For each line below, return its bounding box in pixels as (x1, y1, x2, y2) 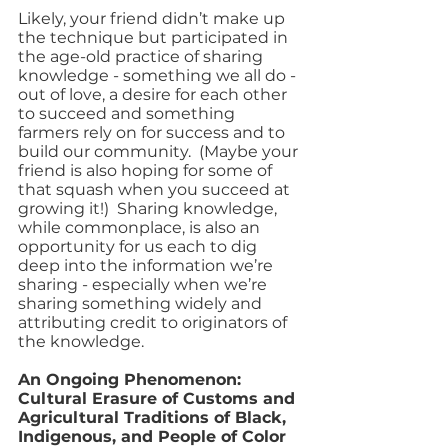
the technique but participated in (18, 28, 292, 47)
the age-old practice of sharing (18, 47, 267, 66)
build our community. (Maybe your (18, 142, 302, 161)
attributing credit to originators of (18, 313, 291, 332)
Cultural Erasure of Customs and (18, 389, 300, 408)
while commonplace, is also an (18, 218, 264, 237)
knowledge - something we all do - (18, 66, 300, 85)
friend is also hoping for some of (18, 161, 276, 180)
